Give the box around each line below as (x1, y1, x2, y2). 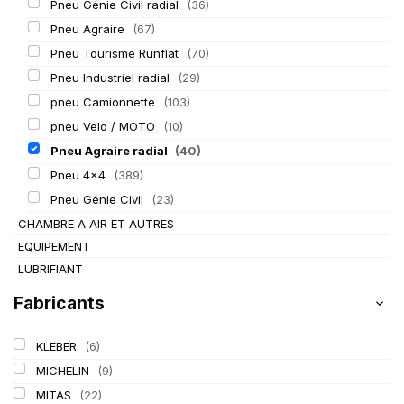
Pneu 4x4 (50, 168, 109, 182)
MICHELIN (35, 363, 93, 378)
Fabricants (14, 292, 105, 314)
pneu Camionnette (50, 95, 159, 109)
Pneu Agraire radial (50, 143, 170, 158)
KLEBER (35, 339, 80, 353)
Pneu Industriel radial (50, 70, 173, 85)
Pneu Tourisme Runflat (50, 46, 182, 60)
